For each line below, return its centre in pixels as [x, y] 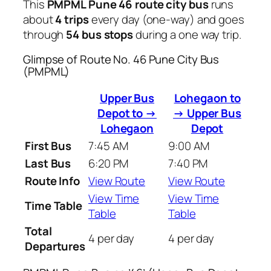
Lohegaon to [207, 98]
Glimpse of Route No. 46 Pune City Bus [121, 60]
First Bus [48, 145]
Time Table [54, 205]
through [45, 34]
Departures [55, 246]
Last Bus [48, 163]
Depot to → [127, 113]
